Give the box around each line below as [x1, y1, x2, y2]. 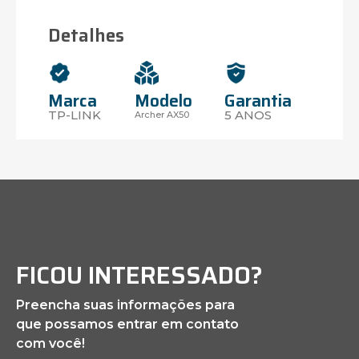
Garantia [224, 87, 292, 114]
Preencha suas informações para [16, 297, 235, 313]
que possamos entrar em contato [16, 317, 239, 333]
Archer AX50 [135, 109, 190, 121]
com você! [16, 336, 85, 352]
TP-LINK [48, 107, 101, 123]
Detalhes [48, 21, 124, 50]
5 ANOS [224, 107, 272, 123]
